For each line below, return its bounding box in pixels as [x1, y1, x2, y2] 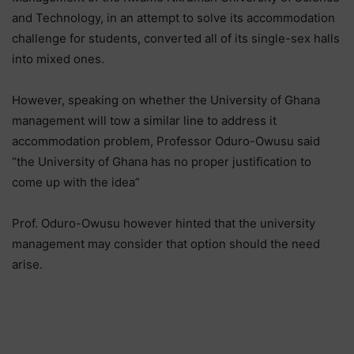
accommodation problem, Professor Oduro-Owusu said [12, 134, 320, 149]
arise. [12, 257, 43, 273]
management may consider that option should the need [12, 236, 320, 252]
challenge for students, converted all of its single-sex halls [12, 31, 340, 47]
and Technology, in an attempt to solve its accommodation [12, 10, 335, 26]
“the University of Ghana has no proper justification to [12, 154, 311, 170]
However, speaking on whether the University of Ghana [12, 92, 320, 108]
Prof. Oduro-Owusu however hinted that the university [12, 216, 315, 232]
